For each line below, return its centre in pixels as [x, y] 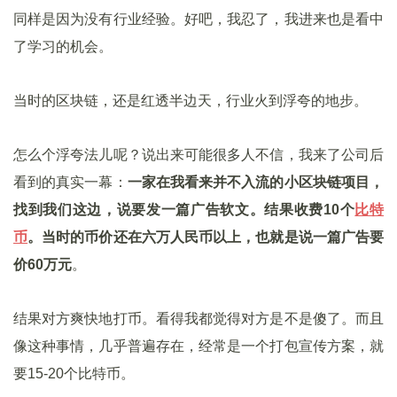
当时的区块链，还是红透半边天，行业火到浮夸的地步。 [191, 101]
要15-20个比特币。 [74, 374]
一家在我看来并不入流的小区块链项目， [256, 182]
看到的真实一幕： [70, 182]
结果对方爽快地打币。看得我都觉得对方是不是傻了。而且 [198, 319]
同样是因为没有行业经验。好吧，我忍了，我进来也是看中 [198, 19]
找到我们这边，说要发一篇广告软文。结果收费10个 [184, 210]
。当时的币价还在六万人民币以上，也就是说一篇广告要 [206, 237]
